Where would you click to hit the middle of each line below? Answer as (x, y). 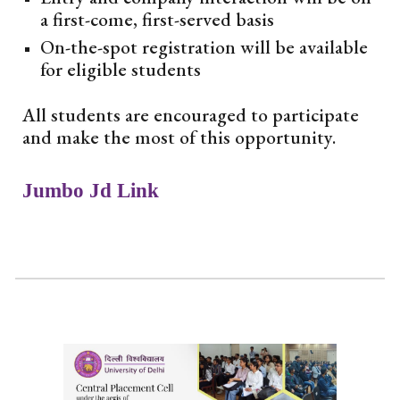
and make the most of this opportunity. (179, 137)
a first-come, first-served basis (158, 20)
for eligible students (121, 70)
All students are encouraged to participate (191, 115)
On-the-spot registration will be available (204, 47)
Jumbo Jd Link (91, 191)
